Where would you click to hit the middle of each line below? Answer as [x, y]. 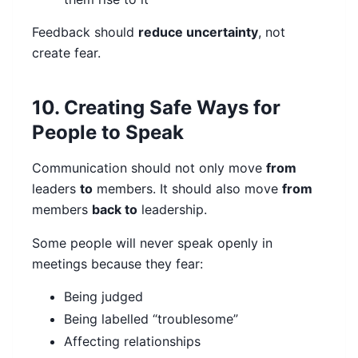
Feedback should [85, 32]
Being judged [103, 297]
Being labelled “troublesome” [151, 319]
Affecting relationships [132, 342]
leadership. [172, 210]
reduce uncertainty [198, 32]
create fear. [66, 53]
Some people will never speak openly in [152, 243]
